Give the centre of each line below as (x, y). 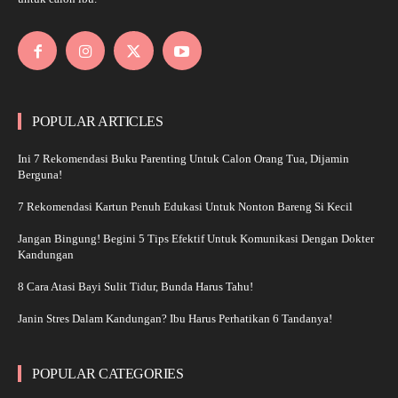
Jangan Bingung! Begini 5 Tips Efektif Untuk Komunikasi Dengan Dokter (196, 239)
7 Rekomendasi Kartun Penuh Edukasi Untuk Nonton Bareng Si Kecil (185, 207)
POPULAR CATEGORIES (107, 374)
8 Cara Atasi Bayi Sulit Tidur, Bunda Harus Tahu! (135, 287)
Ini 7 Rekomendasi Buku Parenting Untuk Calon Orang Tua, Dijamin (183, 159)
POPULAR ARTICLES (97, 122)
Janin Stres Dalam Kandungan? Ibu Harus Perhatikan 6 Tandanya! (175, 319)
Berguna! (40, 175)
